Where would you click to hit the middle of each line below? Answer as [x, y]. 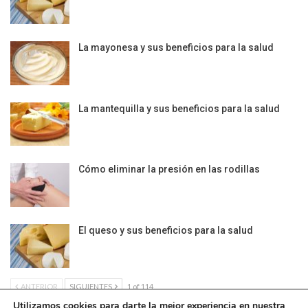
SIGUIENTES [91, 286]
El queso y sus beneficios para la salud [166, 231]
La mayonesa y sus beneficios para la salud [176, 48]
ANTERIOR [38, 286]
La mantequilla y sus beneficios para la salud [179, 108]
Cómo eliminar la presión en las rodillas [169, 169]
